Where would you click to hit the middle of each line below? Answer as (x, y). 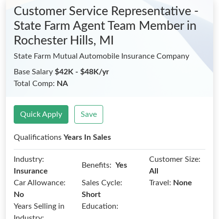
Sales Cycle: (102, 183)
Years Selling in (39, 206)
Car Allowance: (40, 183)
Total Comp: (35, 84)
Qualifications (39, 137)
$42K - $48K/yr (82, 72)
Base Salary (34, 72)
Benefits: (96, 165)
